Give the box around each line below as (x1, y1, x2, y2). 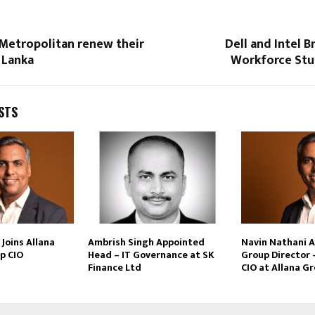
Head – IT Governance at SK (87, 247, 214, 264)
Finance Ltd (87, 259, 141, 276)
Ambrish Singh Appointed (87, 234, 205, 251)
